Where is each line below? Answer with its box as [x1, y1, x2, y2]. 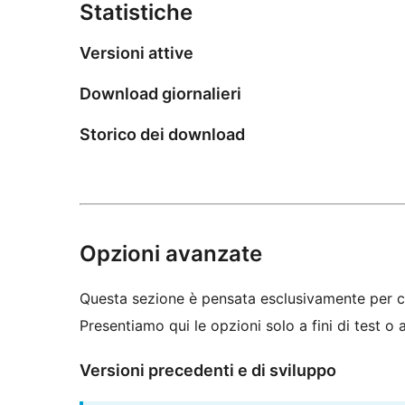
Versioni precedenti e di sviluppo [80, 360, 336, 380]
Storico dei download [80, 124, 245, 144]
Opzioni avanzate [80, 240, 262, 267]
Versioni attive [80, 43, 193, 63]
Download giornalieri [80, 84, 241, 104]
